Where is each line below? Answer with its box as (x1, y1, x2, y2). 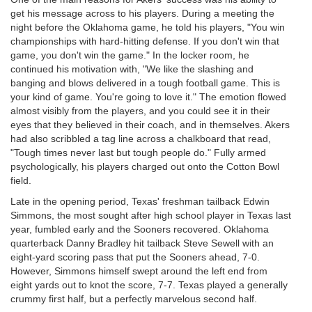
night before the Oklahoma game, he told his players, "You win (10, 22, 285, 33)
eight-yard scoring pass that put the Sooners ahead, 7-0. (10, 251, 260, 263)
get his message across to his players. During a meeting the (10, 8, 274, 19)
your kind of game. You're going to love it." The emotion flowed (10, 91, 286, 102)
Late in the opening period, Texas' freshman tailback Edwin (10, 196, 270, 207)
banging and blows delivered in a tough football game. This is (10, 77, 280, 88)
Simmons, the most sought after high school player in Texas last (10, 210, 291, 221)
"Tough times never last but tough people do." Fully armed (10, 147, 266, 158)
